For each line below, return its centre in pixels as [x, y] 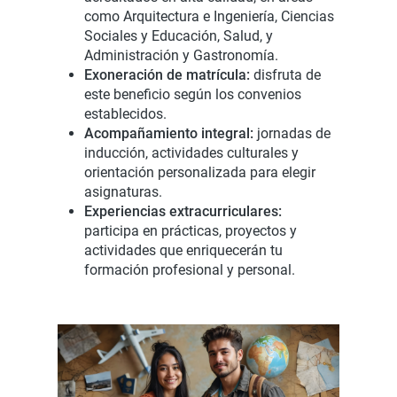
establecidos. [125, 114]
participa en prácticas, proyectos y [191, 231]
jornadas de [292, 133]
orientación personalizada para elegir [200, 172]
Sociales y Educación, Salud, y [179, 36]
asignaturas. [123, 192]
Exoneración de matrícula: [167, 75]
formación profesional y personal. [190, 270]
